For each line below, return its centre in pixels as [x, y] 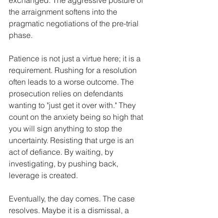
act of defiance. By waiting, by [62, 152]
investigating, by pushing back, [64, 163]
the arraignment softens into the [64, 11]
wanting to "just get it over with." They [73, 105]
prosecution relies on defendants [67, 93]
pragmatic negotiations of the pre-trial [75, 23]
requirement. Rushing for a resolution [74, 70]
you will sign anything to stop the [66, 128]
